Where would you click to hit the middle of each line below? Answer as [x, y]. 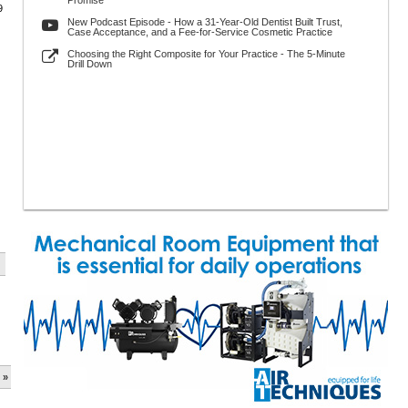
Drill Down [90, 64]
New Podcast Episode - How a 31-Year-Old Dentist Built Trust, [205, 22]
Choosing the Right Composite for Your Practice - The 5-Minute [206, 54]
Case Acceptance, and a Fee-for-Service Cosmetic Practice [200, 32]
